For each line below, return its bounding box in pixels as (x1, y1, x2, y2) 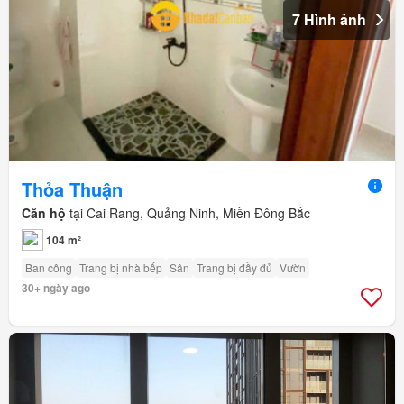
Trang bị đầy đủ (197, 260, 272, 276)
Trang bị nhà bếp (79, 260, 162, 276)
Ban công (25, 260, 72, 276)
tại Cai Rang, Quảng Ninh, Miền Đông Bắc (66, 204, 310, 223)
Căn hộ (22, 204, 66, 223)
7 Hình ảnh (292, 8, 366, 30)
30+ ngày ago (22, 280, 90, 297)
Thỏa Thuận (22, 176, 123, 203)
